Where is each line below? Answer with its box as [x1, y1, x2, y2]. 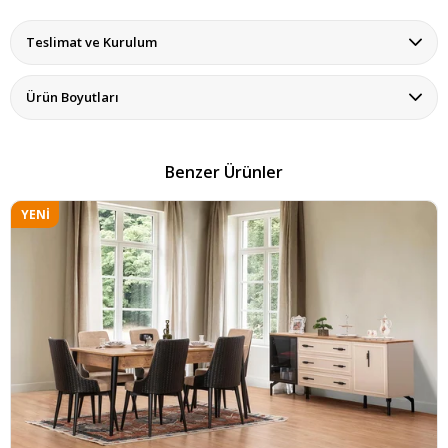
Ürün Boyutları [26, 87, 119, 106]
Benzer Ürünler [165, 160, 283, 183]
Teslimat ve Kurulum [26, 32, 157, 51]
